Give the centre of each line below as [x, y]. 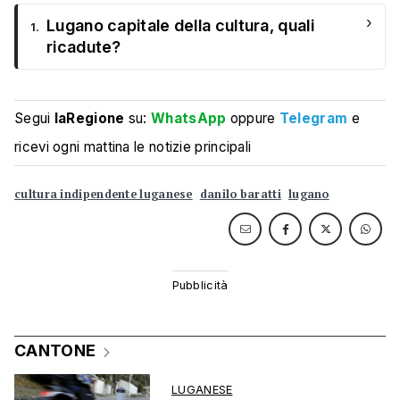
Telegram [313, 119]
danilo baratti [240, 195]
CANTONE [55, 351]
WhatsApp [189, 119]
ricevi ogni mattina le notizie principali [133, 147]
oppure [253, 119]
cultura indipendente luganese [104, 195]
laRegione [89, 119]
